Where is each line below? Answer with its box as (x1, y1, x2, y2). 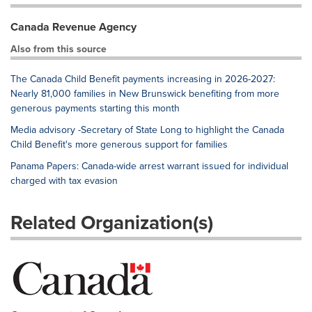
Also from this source (10, 42, 107, 56)
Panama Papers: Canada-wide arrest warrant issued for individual (10, 159, 288, 173)
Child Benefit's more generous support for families (10, 137, 228, 152)
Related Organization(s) (10, 208, 213, 237)
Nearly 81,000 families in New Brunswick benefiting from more (10, 86, 279, 101)
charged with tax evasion (10, 173, 118, 188)
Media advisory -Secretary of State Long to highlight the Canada (10, 123, 284, 137)
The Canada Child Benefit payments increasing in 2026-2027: (10, 72, 275, 86)
